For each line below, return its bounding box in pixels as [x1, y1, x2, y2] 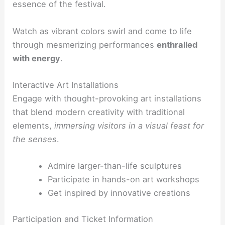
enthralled [157, 39, 198, 50]
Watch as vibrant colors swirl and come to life [13, 26, 192, 36]
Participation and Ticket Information [13, 213, 154, 224]
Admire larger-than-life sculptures [47, 161, 182, 171]
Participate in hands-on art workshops [47, 174, 199, 185]
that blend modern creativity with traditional [13, 106, 185, 117]
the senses [13, 134, 57, 144]
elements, [13, 120, 55, 131]
